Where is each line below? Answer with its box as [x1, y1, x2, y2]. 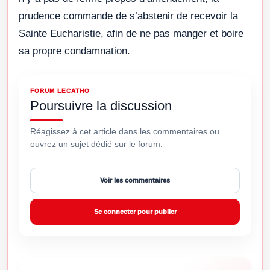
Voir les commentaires [100, 177, 170, 184]
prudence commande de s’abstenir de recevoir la [19, 10, 238, 22]
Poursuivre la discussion [30, 98, 172, 113]
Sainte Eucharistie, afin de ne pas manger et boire [19, 27, 243, 39]
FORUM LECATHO [30, 87, 90, 94]
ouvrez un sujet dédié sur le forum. [30, 139, 163, 149]
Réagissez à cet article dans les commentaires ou [30, 126, 219, 136]
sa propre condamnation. [19, 45, 130, 57]
